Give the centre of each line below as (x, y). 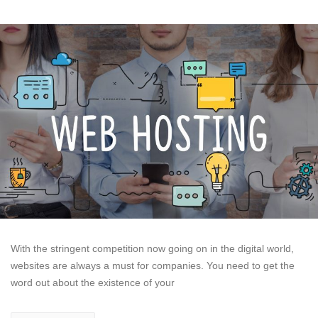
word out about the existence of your (93, 282)
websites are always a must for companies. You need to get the (153, 265)
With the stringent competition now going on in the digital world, (152, 248)
